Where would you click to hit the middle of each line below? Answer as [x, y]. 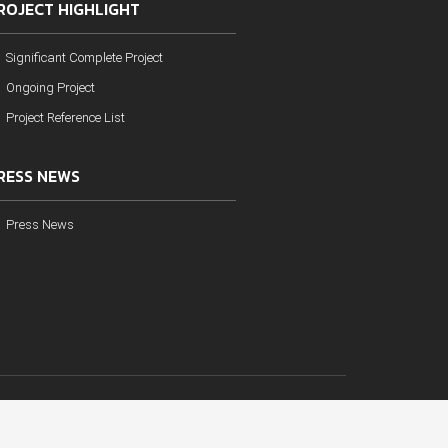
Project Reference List [65, 117]
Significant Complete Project [84, 57]
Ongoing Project [50, 87]
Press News [40, 224]
